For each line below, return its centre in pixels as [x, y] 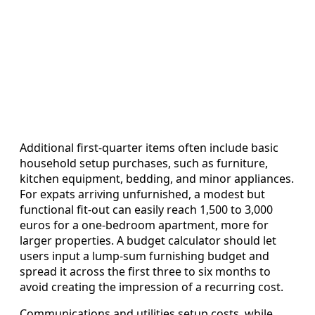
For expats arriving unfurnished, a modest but [142, 194]
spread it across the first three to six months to [145, 272]
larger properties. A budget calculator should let [148, 241]
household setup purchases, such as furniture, [144, 163]
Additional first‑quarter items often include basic [149, 148]
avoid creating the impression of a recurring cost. [152, 287]
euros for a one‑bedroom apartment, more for [144, 225]
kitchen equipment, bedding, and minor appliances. [157, 179]
